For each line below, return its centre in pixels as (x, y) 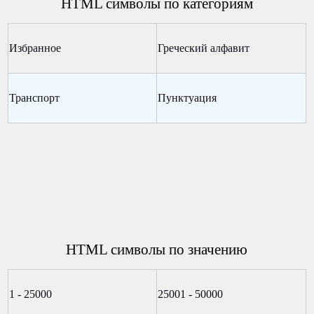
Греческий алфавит (203, 48)
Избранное (35, 48)
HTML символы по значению (157, 249)
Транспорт (34, 98)
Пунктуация (187, 98)
